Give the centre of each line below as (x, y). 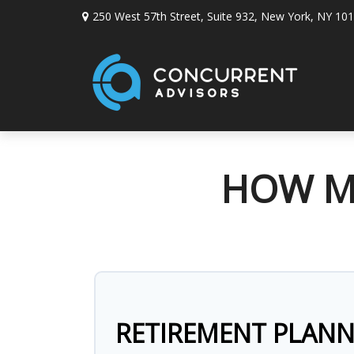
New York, (287, 16)
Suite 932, (232, 16)
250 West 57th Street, (149, 16)
